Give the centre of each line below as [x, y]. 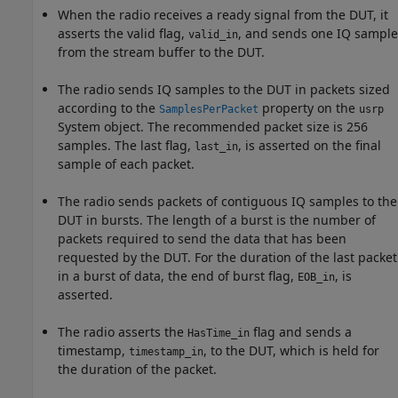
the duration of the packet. [137, 370]
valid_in [213, 35]
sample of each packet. [126, 164]
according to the [108, 108]
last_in [216, 147]
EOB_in [316, 278]
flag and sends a [301, 332]
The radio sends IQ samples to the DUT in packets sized [224, 90]
